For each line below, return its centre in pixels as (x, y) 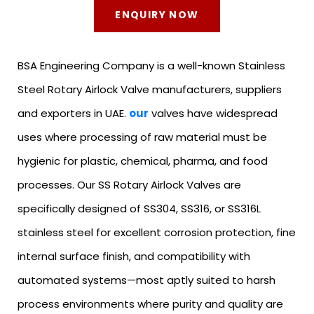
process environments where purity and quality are (150, 303)
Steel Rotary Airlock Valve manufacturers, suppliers (150, 89)
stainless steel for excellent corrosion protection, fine (157, 232)
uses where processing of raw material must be (142, 137)
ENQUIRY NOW (157, 14)
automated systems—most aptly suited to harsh (146, 280)
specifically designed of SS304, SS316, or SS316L (139, 208)
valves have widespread (213, 113)
